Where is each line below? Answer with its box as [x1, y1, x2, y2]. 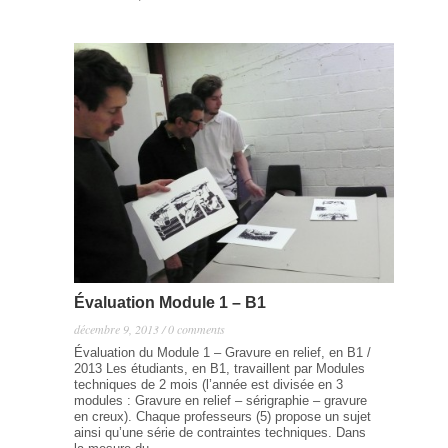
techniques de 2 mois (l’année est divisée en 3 [74, 377, 343, 392]
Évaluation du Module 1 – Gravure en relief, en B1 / [74, 345, 371, 360]
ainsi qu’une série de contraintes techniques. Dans [74, 425, 366, 440]
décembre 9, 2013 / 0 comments [74, 321, 225, 337]
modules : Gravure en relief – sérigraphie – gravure [74, 393, 367, 408]
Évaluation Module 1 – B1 [74, 294, 266, 311]
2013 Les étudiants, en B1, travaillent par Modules [74, 361, 365, 376]
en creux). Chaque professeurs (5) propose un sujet [74, 409, 371, 424]
